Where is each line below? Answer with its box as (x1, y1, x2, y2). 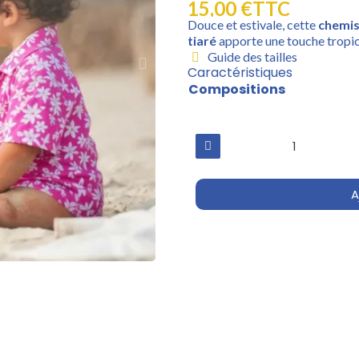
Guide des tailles (208, 48, 297, 64)
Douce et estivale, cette (188, 16, 318, 32)
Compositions (188, 79, 285, 99)
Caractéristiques (188, 63, 292, 82)
